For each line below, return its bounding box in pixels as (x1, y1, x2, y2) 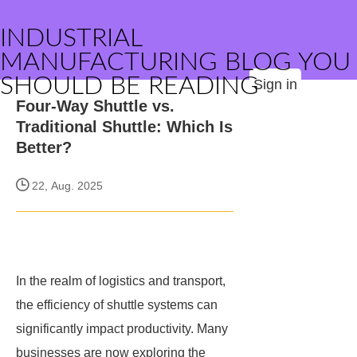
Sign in (253, 76, 297, 92)
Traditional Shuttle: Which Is (16, 118, 233, 135)
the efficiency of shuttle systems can (16, 298, 218, 312)
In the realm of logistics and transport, (16, 274, 226, 288)
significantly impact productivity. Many (16, 322, 228, 335)
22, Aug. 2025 (29, 179, 103, 192)
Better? (16, 139, 72, 156)
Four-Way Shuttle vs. (16, 97, 175, 115)
